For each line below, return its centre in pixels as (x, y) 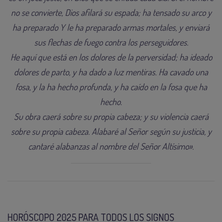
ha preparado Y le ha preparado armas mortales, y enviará (111, 27)
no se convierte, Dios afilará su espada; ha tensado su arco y (111, 12)
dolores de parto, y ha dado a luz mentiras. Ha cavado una (111, 72)
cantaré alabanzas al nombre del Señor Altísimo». (111, 146)
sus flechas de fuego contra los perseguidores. (111, 42)
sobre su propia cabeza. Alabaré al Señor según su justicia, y (111, 131)
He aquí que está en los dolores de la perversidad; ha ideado (111, 57)
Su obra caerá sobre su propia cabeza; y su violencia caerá (111, 116)
